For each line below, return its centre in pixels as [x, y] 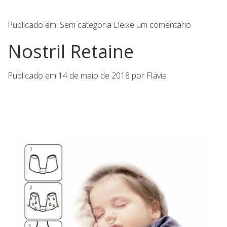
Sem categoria [86, 25]
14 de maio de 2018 [94, 75]
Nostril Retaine [71, 52]
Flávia [157, 75]
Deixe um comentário [152, 25]
